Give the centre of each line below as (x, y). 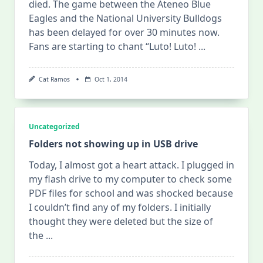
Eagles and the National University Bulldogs (125, 18)
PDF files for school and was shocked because (131, 193)
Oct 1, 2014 (111, 79)
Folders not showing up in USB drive (113, 144)
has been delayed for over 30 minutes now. (124, 32)
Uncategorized (54, 127)
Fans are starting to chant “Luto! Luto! (112, 46)
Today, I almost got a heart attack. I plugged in (131, 165)
